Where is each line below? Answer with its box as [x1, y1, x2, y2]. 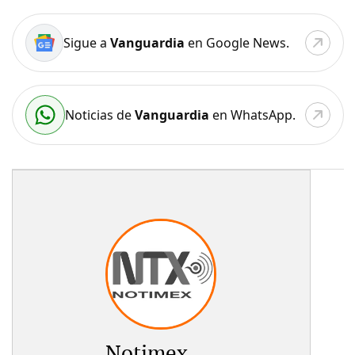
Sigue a [63, 33, 110, 52]
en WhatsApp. [208, 105, 296, 124]
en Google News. [184, 33, 289, 52]
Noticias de [64, 105, 135, 124]
